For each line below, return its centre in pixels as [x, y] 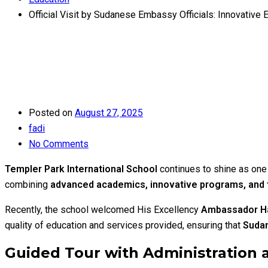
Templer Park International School [81, 169]
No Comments [59, 144]
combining [28, 184]
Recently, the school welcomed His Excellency [103, 209]
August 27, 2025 [109, 112]
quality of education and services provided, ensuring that [124, 225]
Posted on [51, 112]
